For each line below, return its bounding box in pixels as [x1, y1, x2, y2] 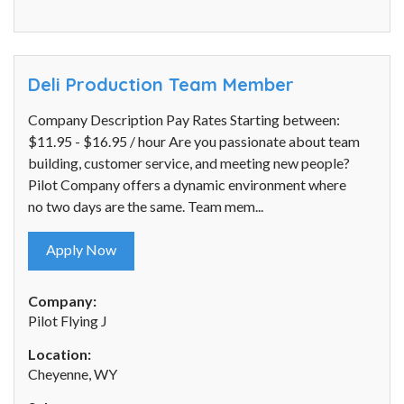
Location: [28, 345, 91, 363]
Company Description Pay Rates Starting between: [28, 111, 340, 129]
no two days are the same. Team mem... [28, 197, 263, 216]
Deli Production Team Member [28, 73, 294, 96]
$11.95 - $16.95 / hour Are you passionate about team [28, 133, 360, 151]
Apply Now [46, 241, 116, 259]
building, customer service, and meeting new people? [28, 154, 350, 172]
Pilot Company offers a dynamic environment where [28, 176, 346, 194]
